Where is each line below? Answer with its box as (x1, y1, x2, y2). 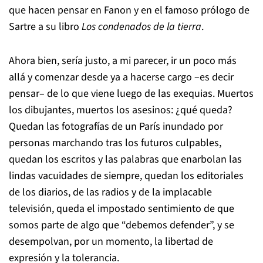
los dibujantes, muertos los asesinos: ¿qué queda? (9, 103, 232, 117)
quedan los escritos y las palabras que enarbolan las (9, 152, 242, 167)
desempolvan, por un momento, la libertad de (9, 234, 213, 249)
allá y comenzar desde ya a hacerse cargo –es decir (9, 70, 234, 85)
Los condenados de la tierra (82, 19, 201, 34)
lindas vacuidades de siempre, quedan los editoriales (9, 168, 244, 183)
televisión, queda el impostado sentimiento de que (9, 201, 234, 216)
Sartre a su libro (9, 19, 82, 34)
